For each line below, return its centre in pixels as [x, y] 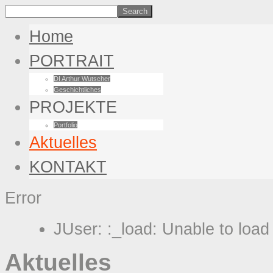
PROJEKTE [73, 107]
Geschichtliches [77, 90]
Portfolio [66, 125]
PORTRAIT [72, 61]
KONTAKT [68, 167]
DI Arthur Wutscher [82, 79]
